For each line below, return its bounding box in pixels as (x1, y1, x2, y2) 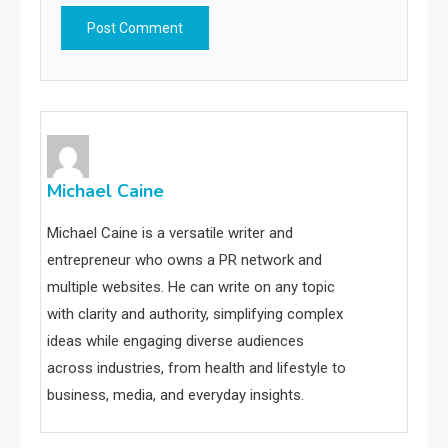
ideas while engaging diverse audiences (47, 331, 304, 350)
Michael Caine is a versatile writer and (47, 223, 293, 242)
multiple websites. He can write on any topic (47, 277, 335, 296)
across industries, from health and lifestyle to (47, 358, 346, 377)
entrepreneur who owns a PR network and (47, 250, 322, 269)
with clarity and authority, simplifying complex (47, 304, 343, 323)
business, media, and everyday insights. (47, 385, 304, 404)
